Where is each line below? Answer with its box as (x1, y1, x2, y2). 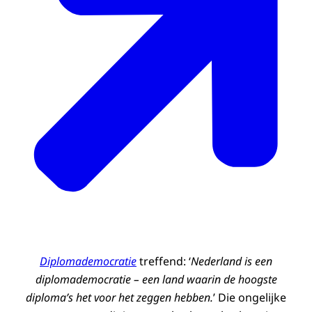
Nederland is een (191, 253, 272, 270)
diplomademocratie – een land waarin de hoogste (35, 272, 277, 288)
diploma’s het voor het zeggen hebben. (26, 290, 213, 306)
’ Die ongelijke (213, 290, 286, 306)
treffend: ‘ (136, 253, 191, 270)
